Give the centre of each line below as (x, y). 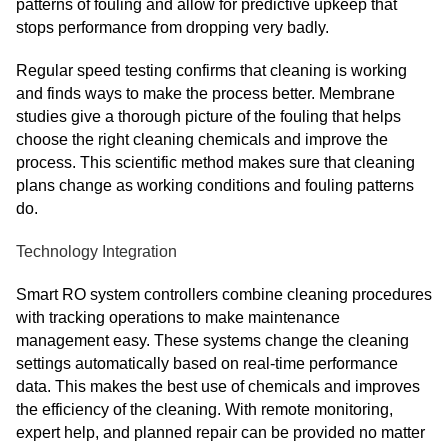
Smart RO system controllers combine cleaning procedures (224, 294)
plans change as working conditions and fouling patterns (215, 185)
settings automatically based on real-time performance (207, 363)
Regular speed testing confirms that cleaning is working (211, 70)
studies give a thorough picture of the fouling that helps (208, 116)
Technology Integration (96, 251)
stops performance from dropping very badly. (172, 27)
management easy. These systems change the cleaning (212, 340)
